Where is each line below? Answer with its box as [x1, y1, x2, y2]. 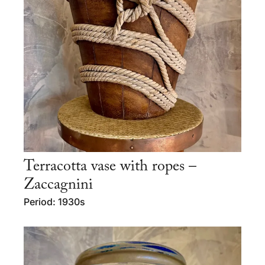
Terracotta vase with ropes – [24, 159, 196, 175]
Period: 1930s [24, 196, 85, 208]
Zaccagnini [24, 177, 93, 193]
